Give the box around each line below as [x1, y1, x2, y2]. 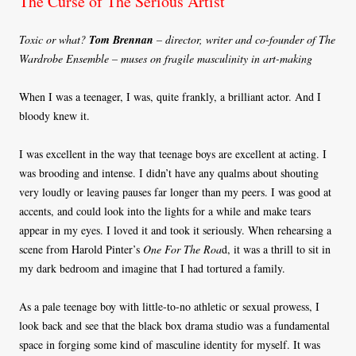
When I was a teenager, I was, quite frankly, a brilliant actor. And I [19, 89, 321, 105]
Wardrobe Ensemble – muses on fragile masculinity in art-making [19, 51, 316, 67]
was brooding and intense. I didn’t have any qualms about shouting [19, 165, 319, 181]
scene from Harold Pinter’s [19, 242, 143, 257]
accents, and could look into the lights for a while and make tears [19, 203, 311, 219]
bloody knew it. [19, 108, 90, 124]
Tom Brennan [89, 32, 153, 48]
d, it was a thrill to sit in [222, 242, 331, 257]
